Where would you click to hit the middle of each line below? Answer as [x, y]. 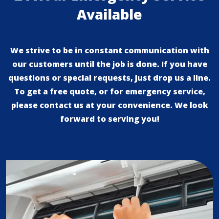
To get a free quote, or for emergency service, [109, 91]
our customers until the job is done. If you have [109, 64]
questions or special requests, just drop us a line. [109, 77]
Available [109, 14]
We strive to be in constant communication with [109, 50]
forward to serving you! [109, 119]
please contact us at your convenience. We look [109, 105]
